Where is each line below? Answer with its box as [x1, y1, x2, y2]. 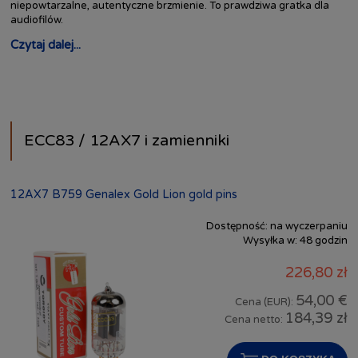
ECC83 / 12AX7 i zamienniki [23, 131, 229, 151]
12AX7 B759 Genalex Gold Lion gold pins [10, 188, 237, 202]
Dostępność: [206, 220, 268, 233]
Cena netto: [225, 312, 285, 326]
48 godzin [300, 234, 348, 248]
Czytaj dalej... [10, 37, 81, 52]
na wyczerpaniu [270, 220, 348, 233]
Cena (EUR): [235, 295, 296, 308]
